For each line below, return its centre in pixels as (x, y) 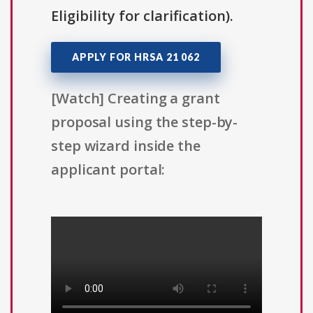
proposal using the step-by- (145, 122)
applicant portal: (108, 170)
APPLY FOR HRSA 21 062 (136, 57)
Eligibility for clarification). (142, 16)
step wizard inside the (126, 146)
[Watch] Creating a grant (136, 99)
